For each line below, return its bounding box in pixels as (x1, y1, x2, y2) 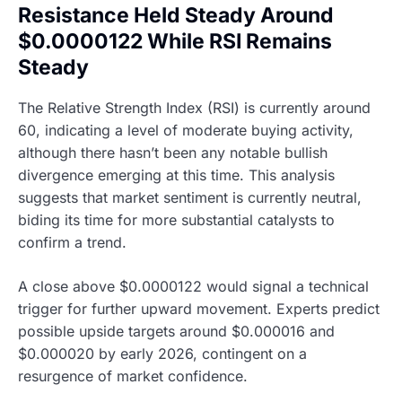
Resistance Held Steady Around (18, 2, 334, 28)
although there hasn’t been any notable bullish (18, 143, 328, 162)
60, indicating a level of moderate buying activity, (18, 120, 354, 139)
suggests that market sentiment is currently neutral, (18, 188, 362, 206)
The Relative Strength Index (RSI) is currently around (18, 98, 371, 117)
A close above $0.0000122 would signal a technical (18, 276, 369, 295)
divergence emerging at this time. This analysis (18, 165, 335, 184)
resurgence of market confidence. (18, 366, 248, 385)
